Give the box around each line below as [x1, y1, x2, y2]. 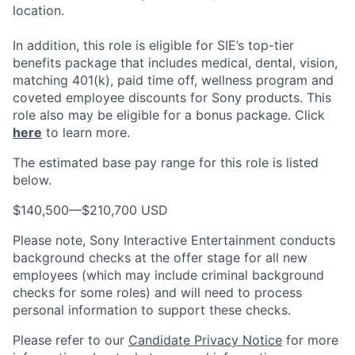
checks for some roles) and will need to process [13, 284, 302, 301]
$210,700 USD [82, 202, 168, 219]
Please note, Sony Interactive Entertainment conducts [13, 232, 335, 249]
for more [282, 332, 338, 349]
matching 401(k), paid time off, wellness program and [13, 72, 334, 89]
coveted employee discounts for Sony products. [13, 90, 307, 106]
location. [13, 2, 64, 19]
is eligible [136, 37, 192, 54]
